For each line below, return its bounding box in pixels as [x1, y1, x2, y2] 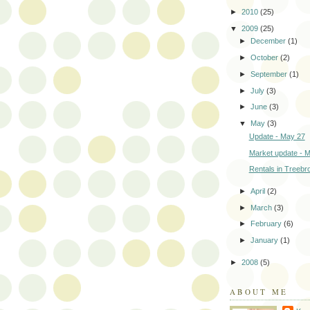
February [250, 219, 284, 228]
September [250, 69, 290, 78]
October [250, 53, 281, 62]
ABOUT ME [230, 286, 289, 297]
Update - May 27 [248, 131, 305, 140]
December [250, 37, 289, 46]
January [250, 236, 281, 245]
